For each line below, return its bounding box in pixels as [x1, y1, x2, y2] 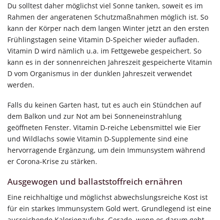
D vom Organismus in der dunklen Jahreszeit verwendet [7, 68, 192, 78]
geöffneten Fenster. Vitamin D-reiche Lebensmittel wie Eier [7, 123, 201, 133]
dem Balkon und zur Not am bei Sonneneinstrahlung [7, 111, 182, 121]
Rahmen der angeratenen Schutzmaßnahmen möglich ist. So [7, 12, 208, 22]
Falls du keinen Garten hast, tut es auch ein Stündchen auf [7, 100, 201, 110]
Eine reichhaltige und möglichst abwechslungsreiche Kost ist [7, 192, 208, 202]
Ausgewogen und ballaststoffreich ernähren [7, 176, 183, 188]
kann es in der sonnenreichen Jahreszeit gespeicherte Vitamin [7, 57, 212, 67]
